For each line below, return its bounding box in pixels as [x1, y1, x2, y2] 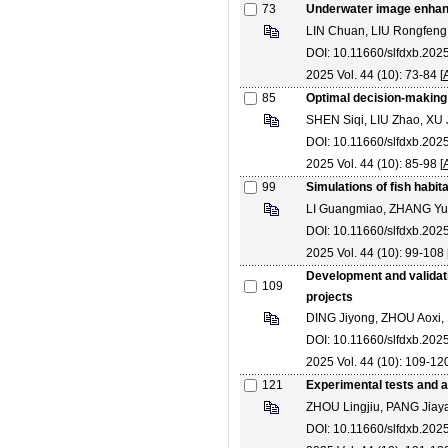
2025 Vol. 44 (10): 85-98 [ [306, 157, 443, 171]
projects [306, 290, 353, 304]
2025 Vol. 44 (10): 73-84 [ [306, 68, 443, 82]
